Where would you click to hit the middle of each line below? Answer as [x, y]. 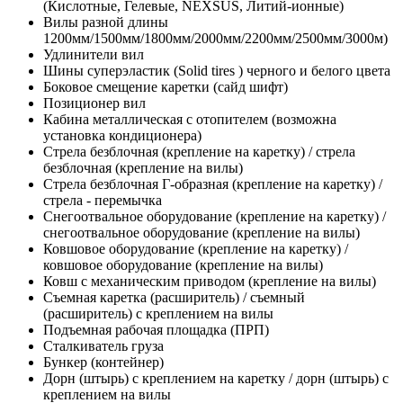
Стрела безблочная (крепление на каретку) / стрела [199, 151]
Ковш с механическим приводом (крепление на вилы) [210, 281]
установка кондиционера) [122, 135]
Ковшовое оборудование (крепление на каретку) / [196, 248]
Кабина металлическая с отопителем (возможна [190, 119]
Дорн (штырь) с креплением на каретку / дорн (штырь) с [216, 378]
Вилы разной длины [106, 22]
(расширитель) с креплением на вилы [158, 313]
